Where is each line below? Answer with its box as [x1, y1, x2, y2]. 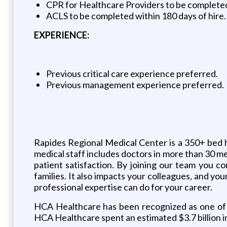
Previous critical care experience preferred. [46, 67, 218, 79]
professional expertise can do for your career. [33, 181, 212, 193]
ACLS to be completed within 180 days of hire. [46, 10, 226, 21]
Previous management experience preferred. [46, 79, 224, 90]
